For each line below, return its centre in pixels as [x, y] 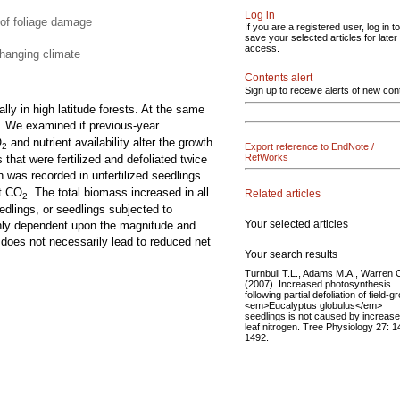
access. [262, 48]
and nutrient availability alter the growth [110, 142]
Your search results [291, 254]
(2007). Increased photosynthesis [318, 283]
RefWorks [267, 157]
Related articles [283, 193]
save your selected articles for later [321, 37]
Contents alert [279, 78]
